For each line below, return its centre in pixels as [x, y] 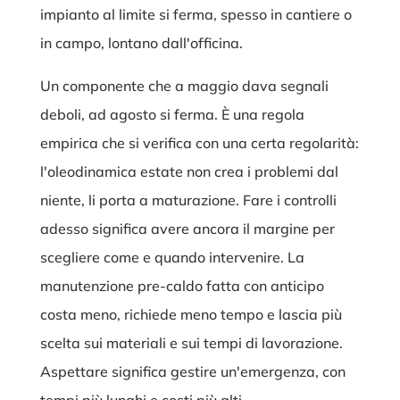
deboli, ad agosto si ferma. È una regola [172, 115]
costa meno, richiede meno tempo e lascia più [191, 315]
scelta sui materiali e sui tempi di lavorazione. [191, 343]
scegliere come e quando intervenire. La [172, 258]
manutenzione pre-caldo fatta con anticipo [182, 286]
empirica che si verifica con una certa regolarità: [199, 143]
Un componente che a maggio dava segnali [184, 86]
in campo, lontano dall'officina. [141, 43]
